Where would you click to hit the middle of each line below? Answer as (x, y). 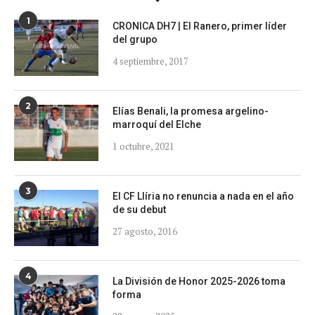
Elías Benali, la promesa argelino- (191, 111)
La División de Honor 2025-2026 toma (199, 281)
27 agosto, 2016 (145, 231)
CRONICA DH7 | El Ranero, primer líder (200, 26)
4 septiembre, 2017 (150, 61)
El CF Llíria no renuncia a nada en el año (203, 196)
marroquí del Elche (157, 124)
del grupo (135, 39)
